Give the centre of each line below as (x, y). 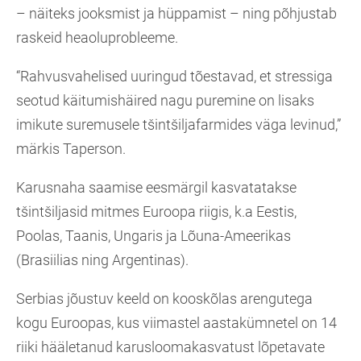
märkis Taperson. (71, 149)
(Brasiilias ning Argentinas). (102, 260)
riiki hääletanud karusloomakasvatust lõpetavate (170, 347)
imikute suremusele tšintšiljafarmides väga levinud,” (178, 125)
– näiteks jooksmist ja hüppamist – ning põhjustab (176, 14)
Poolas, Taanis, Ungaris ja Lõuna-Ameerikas (154, 236)
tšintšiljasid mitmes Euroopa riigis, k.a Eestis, (156, 212)
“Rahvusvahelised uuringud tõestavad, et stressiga (174, 77)
